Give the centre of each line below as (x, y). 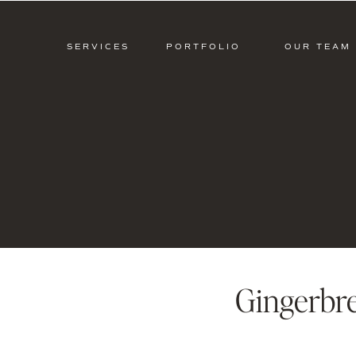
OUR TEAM (318, 46)
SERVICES (98, 46)
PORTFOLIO (203, 46)
